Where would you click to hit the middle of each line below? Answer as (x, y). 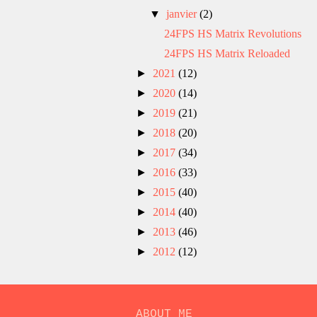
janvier (183, 13)
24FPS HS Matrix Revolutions (232, 33)
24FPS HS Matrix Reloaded (227, 53)
